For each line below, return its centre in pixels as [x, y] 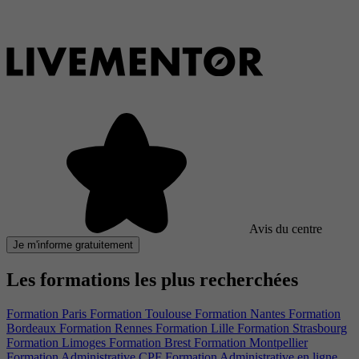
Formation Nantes [242, 313]
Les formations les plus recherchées [152, 279]
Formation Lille [196, 328]
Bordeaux [33, 328]
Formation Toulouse [142, 313]
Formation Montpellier [251, 342]
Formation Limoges [58, 342]
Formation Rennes [107, 328]
